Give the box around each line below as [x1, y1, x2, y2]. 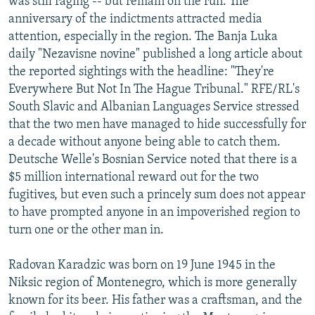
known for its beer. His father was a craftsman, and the [8, 294, 302, 308]
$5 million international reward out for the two [8, 171, 259, 185]
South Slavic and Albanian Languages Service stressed [8, 101, 300, 115]
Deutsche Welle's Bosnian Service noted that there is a [8, 153, 297, 167]
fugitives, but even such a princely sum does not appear [8, 188, 305, 202]
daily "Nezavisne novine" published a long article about [8, 48, 302, 62]
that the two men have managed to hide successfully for [8, 118, 306, 132]
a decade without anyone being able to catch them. [8, 136, 281, 150]
